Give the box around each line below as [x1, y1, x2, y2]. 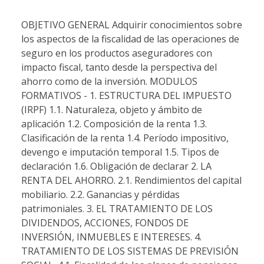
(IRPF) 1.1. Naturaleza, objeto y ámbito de [21, 103, 202, 116]
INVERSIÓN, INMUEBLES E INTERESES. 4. [21, 230, 202, 243]
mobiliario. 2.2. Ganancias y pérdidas [21, 187, 180, 201]
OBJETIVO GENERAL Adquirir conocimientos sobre [21, 18, 242, 31]
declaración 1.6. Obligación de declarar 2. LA [21, 159, 212, 173]
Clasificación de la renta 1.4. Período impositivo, [21, 131, 229, 144]
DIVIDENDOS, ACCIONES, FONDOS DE [21, 216, 189, 229]
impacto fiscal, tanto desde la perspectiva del [21, 60, 217, 74]
